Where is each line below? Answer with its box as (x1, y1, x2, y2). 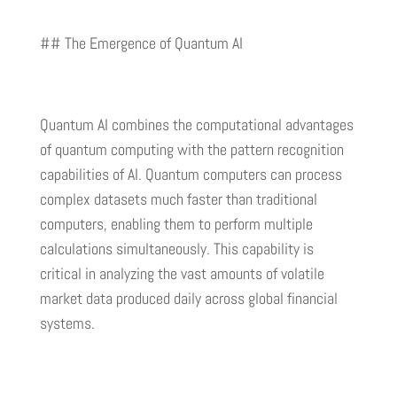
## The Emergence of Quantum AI (39, 33, 243, 54)
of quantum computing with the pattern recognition (39, 139, 344, 160)
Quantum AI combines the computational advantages (39, 114, 354, 136)
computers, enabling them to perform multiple (39, 214, 313, 235)
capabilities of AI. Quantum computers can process (39, 164, 342, 185)
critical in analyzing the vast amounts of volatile (39, 263, 324, 284)
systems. (39, 313, 95, 334)
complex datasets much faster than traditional (39, 189, 317, 210)
